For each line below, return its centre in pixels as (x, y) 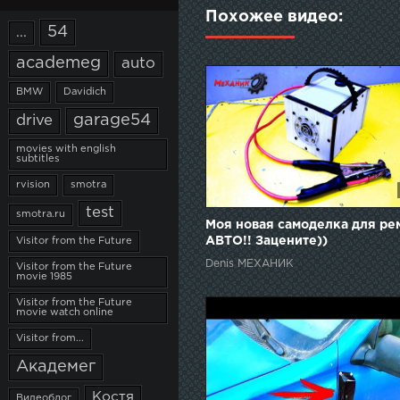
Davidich (85, 92)
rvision (33, 185)
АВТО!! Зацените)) (267, 242)
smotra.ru (41, 214)
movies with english (66, 149)
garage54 (112, 121)
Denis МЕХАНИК (250, 264)
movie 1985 (44, 277)
